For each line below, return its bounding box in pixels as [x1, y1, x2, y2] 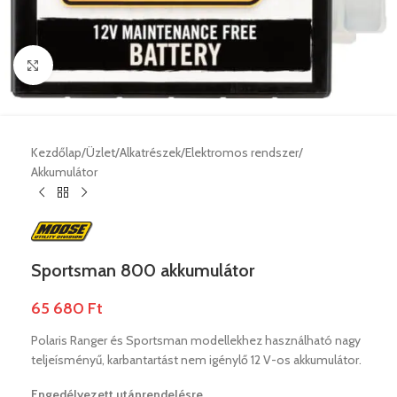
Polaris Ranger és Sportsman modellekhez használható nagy [31, 331, 361, 348]
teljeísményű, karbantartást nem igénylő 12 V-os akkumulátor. [31, 351, 362, 368]
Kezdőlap [31, 144, 82, 160]
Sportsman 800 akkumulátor [31, 259, 254, 281]
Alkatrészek [120, 144, 181, 160]
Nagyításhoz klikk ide [52, 58, 160, 72]
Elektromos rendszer [185, 144, 299, 160]
